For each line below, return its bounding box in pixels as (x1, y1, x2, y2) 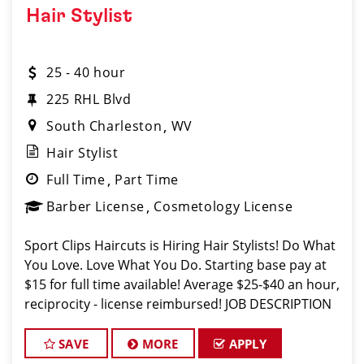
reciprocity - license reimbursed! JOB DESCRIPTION (24, 295, 331, 313)
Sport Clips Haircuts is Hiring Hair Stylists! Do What (24, 236, 336, 254)
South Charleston (46, 117, 162, 135)
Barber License (46, 197, 145, 215)
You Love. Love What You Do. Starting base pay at (24, 256, 327, 274)
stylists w (24, 334, 80, 352)
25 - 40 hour (46, 63, 126, 81)
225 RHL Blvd (46, 90, 132, 108)
